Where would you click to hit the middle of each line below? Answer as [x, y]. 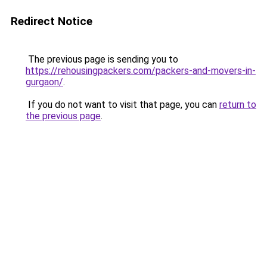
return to [238, 105]
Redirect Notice [52, 21]
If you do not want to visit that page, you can [122, 105]
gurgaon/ [44, 82]
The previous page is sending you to [102, 59]
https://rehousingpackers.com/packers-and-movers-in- [141, 71]
